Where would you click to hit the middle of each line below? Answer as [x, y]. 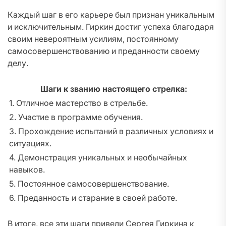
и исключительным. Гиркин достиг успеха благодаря [111, 27]
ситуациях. [30, 143]
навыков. [27, 169]
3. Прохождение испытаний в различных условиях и [111, 131]
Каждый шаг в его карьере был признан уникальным [111, 15]
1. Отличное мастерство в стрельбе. [78, 103]
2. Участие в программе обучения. [76, 117]
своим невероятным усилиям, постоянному [93, 39]
